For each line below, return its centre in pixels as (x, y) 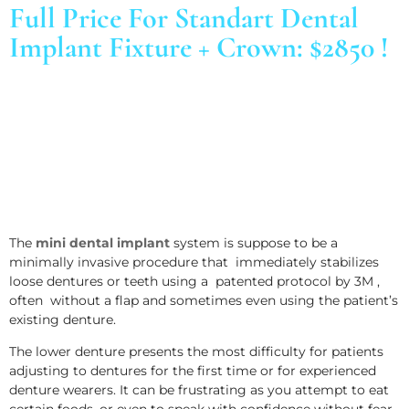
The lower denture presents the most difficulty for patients (196, 351)
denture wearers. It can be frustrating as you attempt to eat (199, 389)
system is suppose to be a (254, 242)
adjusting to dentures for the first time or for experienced (193, 370)
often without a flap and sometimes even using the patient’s (204, 300)
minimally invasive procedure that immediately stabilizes (194, 262)
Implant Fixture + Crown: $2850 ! (199, 47)
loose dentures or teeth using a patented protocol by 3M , (194, 281)
